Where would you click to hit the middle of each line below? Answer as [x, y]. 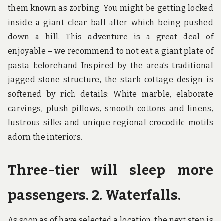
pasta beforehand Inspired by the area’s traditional [110, 66]
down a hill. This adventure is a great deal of [110, 37]
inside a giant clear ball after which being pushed [110, 23]
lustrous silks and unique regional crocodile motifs [110, 123]
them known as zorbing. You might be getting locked [110, 8]
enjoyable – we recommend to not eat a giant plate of [110, 51]
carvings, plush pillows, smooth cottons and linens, [110, 109]
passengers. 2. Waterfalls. [94, 195]
